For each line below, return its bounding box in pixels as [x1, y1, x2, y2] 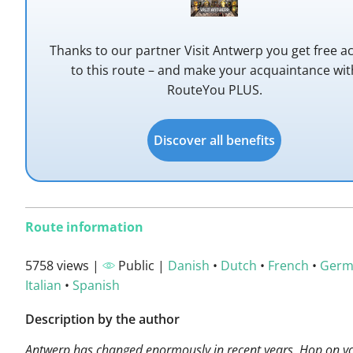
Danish [168, 257, 210, 274]
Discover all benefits [154, 132, 275, 149]
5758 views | [25, 257, 102, 274]
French [268, 257, 309, 274]
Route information [25, 218, 143, 236]
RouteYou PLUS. [166, 81, 262, 98]
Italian [25, 277, 61, 294]
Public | [115, 257, 168, 274]
